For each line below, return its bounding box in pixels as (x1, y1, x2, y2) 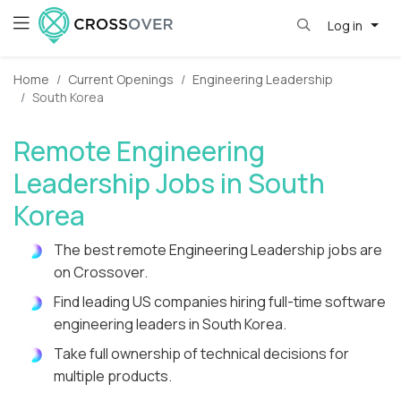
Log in (327, 16, 365, 34)
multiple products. (54, 366, 172, 387)
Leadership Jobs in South (13, 165, 325, 202)
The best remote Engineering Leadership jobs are (54, 240, 382, 260)
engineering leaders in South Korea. (54, 314, 286, 335)
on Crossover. (54, 262, 148, 283)
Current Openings (68, 71, 174, 89)
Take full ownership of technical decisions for (54, 344, 349, 364)
